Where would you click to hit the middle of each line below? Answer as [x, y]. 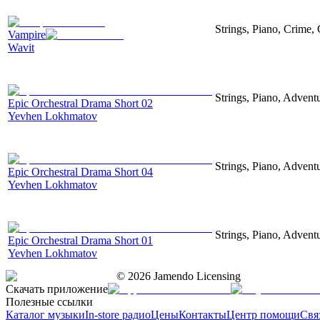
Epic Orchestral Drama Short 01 [80, 240]
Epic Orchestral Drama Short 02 [80, 103]
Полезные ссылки [49, 301]
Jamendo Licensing [196, 276]
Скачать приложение [57, 289]
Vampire [27, 34]
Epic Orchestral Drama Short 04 [80, 171]
